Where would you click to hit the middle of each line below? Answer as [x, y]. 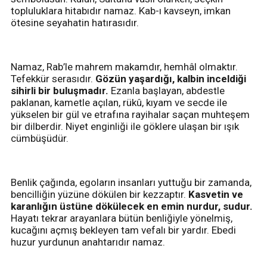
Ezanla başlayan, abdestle [167, 90]
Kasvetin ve [216, 194]
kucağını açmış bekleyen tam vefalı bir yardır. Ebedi [123, 230]
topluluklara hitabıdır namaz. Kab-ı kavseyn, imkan [121, 10]
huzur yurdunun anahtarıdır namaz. [88, 242]
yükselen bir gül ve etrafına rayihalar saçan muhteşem [130, 114]
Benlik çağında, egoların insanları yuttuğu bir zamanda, [131, 182]
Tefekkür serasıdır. [53, 78]
